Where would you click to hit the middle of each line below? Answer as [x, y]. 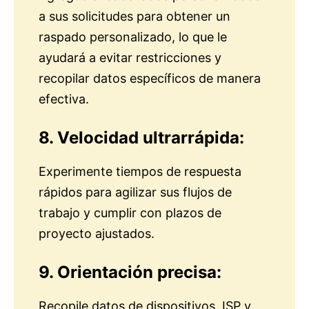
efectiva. [64, 99]
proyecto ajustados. [97, 234]
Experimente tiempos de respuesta [140, 172]
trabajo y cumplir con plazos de [130, 213]
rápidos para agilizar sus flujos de [135, 192]
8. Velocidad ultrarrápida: [141, 138]
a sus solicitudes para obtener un [134, 17]
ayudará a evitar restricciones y [130, 58]
